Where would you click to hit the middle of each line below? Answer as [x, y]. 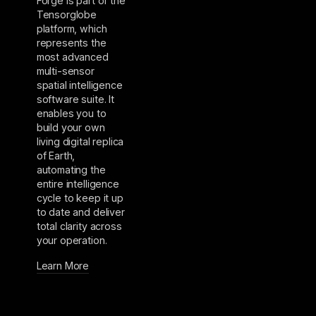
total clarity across [79, 226]
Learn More [63, 266]
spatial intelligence [79, 85]
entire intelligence [78, 183]
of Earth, [56, 155]
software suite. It [75, 99]
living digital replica [80, 141]
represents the [71, 42]
